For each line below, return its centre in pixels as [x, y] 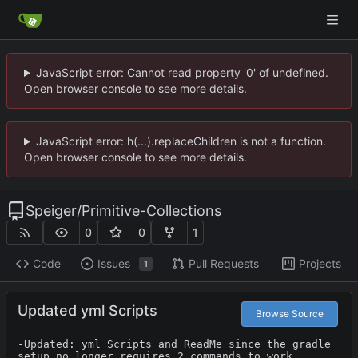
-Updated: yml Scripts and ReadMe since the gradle [174, 344]
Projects [320, 264]
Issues [113, 264]
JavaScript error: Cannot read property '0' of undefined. [182, 72]
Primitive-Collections [151, 211]
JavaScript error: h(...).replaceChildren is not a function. [181, 141]
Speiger [51, 211]
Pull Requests [223, 264]
